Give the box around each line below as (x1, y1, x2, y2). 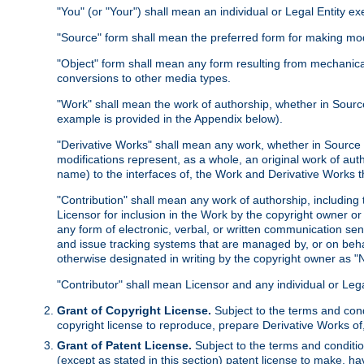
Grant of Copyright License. (57, 304, 211, 318)
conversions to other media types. (57, 71, 231, 85)
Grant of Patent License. (57, 339, 192, 353)
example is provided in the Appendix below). (57, 112, 283, 126)
